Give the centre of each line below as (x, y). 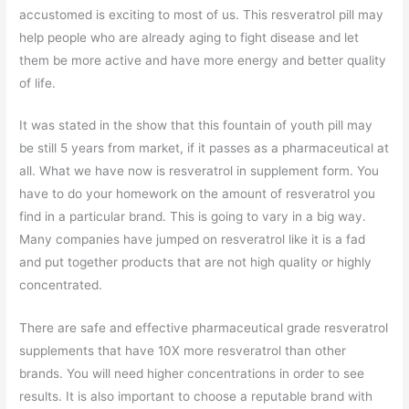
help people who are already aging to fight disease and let (189, 37)
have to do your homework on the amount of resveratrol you (198, 194)
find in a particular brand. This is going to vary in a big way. (193, 217)
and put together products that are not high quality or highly (196, 262)
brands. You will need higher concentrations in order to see (192, 374)
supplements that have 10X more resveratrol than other (183, 351)
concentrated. (61, 285)
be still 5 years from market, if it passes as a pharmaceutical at (204, 148)
